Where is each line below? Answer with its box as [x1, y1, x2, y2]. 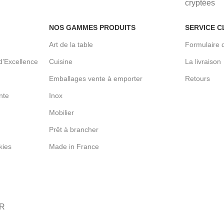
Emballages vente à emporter [48, 74, 142, 83]
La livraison [185, 57, 221, 66]
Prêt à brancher [48, 125, 98, 134]
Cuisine [48, 57, 72, 66]
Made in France [48, 142, 99, 151]
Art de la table [48, 40, 93, 49]
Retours [185, 74, 210, 83]
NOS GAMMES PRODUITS [48, 23, 135, 32]
